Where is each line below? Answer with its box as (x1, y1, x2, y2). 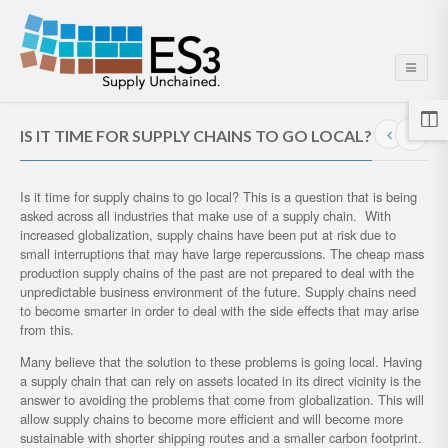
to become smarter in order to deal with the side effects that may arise (20, 301, 419, 320)
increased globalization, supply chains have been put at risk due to (20, 225, 396, 244)
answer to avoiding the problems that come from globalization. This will (20, 389, 424, 409)
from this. (20, 320, 74, 339)
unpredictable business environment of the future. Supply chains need (20, 282, 416, 301)
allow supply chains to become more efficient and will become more (20, 408, 403, 428)
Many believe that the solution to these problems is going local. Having (20, 351, 422, 371)
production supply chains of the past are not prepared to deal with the (20, 263, 414, 282)
